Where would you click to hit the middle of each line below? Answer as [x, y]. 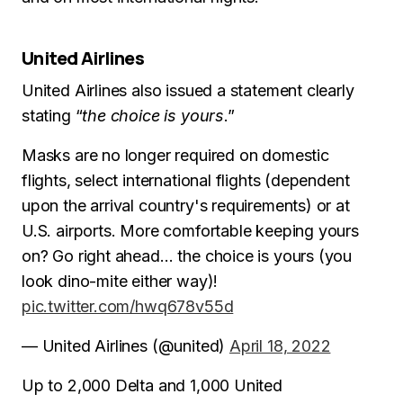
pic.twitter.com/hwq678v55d [128, 306]
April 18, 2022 [280, 346]
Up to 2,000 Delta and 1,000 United [152, 385]
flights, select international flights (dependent [186, 180]
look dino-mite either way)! [120, 281]
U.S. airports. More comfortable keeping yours [190, 231]
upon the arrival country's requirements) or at [186, 206]
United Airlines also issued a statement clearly [188, 90]
